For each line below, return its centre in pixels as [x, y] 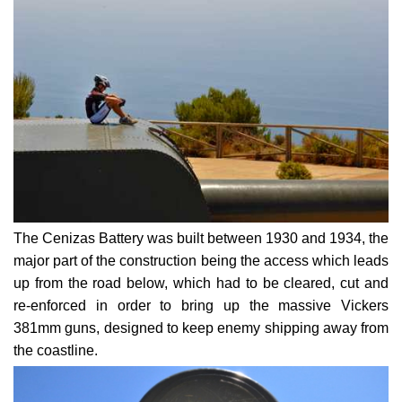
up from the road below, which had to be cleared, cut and [201, 252]
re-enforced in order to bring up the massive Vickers [201, 275]
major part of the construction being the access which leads [201, 230]
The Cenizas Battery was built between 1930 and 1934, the [201, 207]
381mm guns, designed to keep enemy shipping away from [201, 297]
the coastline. [56, 319]
